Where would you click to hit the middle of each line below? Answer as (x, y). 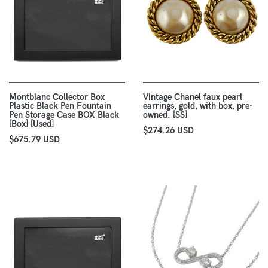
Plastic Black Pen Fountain (60, 106)
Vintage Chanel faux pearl (193, 97)
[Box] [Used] (31, 124)
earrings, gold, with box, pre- (198, 106)
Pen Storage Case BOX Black (64, 115)
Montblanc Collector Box (57, 97)
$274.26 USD (168, 131)
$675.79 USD (34, 140)
